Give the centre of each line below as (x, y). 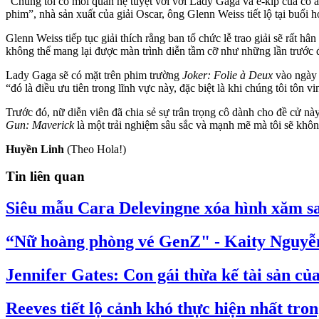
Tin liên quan (45, 177)
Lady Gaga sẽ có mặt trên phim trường (94, 75)
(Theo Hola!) (95, 149)
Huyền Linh (35, 149)
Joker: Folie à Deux (228, 75)
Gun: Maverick (40, 125)
